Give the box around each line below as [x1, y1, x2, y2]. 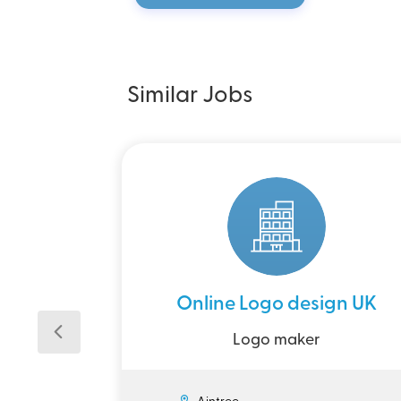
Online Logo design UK [176, 294, 377, 315]
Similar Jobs [127, 84, 253, 108]
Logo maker [233, 332, 320, 349]
